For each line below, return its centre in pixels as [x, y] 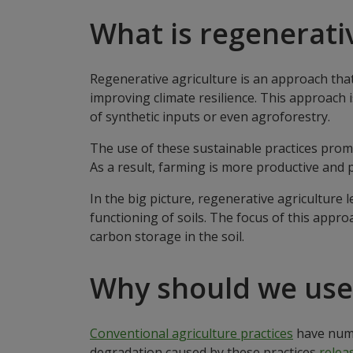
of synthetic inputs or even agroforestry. [210, 116]
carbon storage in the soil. [167, 236]
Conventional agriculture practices [191, 333]
